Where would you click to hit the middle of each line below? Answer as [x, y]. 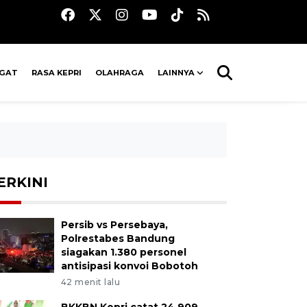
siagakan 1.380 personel [123, 252]
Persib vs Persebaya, [114, 225]
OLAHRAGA [120, 73]
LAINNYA [176, 73]
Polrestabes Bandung [118, 238]
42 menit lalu [90, 282]
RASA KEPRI [57, 73]
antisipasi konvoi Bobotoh [129, 266]
